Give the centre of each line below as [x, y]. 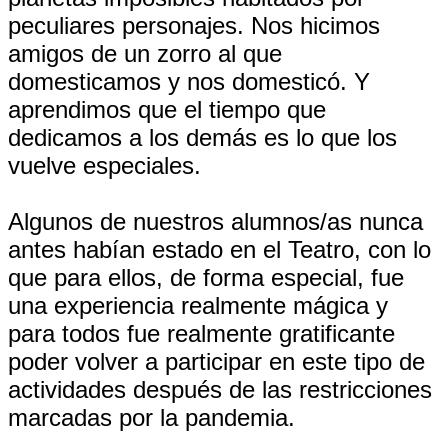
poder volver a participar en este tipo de [216, 361]
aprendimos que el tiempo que [167, 109]
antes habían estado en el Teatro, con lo [219, 249]
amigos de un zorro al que [145, 53]
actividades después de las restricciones [220, 389]
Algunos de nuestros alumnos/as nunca [215, 221]
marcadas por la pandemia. [151, 417]
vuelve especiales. [104, 165]
